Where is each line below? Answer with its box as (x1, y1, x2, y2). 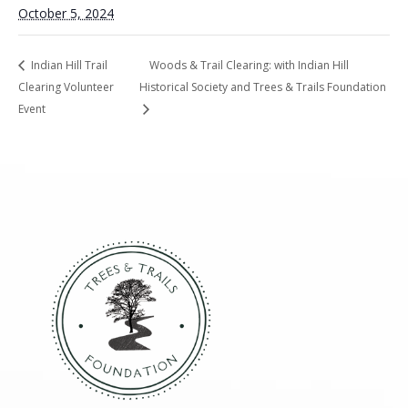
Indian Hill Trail (28, 56, 107, 73)
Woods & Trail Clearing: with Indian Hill (148, 56, 349, 73)
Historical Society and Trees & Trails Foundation (138, 79, 386, 96)
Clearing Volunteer (18, 79, 114, 96)
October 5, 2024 (18, 4, 114, 22)
